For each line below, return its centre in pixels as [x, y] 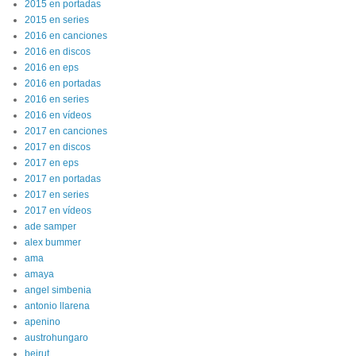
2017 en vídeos [58, 211]
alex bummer [53, 242]
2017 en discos [58, 147]
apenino [43, 322]
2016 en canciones [66, 36]
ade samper [50, 226]
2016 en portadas [63, 83]
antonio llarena [57, 306]
